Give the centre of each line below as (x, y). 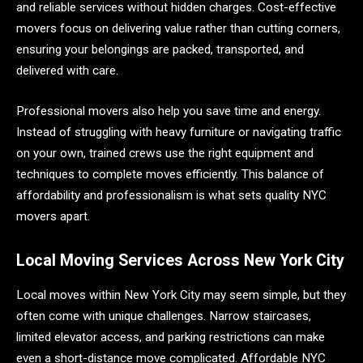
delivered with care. (67, 71)
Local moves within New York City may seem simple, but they (181, 295)
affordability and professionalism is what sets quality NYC (171, 196)
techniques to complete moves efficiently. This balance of (170, 175)
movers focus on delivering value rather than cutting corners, (178, 29)
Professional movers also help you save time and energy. (169, 111)
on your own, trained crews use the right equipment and (165, 154)
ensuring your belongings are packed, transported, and (160, 50)
